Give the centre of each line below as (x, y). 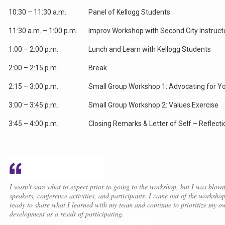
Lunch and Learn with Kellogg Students (149, 49)
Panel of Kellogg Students (129, 12)
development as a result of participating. (67, 214)
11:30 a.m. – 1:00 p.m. (43, 31)
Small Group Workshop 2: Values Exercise (153, 105)
